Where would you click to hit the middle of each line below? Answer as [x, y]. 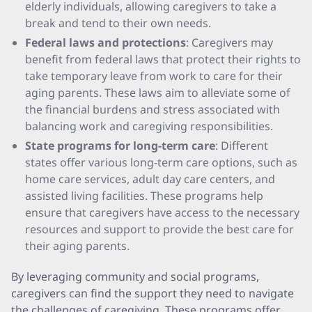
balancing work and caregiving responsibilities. [149, 126]
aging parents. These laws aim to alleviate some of [158, 93]
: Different [242, 146]
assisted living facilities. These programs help [144, 196]
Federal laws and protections [106, 42]
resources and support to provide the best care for [159, 229]
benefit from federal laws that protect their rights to [163, 59]
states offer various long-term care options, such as [161, 162]
